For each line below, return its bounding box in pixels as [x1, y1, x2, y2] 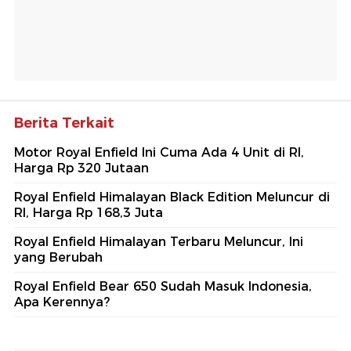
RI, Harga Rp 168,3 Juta [14, 205, 163, 221]
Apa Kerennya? [14, 295, 110, 310]
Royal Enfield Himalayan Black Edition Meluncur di [14, 190, 330, 205]
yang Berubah [14, 250, 103, 266]
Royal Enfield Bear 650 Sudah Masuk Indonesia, [14, 279, 312, 295]
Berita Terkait [14, 114, 114, 132]
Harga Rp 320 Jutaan [14, 161, 149, 176]
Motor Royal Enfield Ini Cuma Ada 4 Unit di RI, [14, 145, 304, 161]
